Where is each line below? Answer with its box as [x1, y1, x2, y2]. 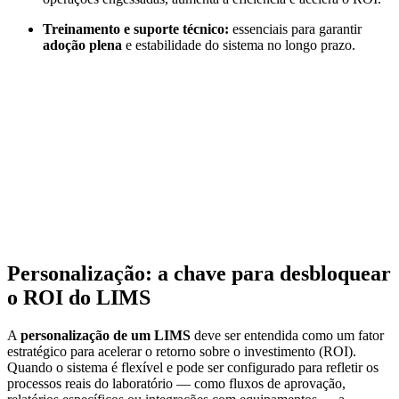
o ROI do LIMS [7, 285, 151, 309]
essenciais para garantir [229, 20, 362, 37]
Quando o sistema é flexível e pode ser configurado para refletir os [7, 359, 379, 375]
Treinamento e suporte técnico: [43, 20, 229, 37]
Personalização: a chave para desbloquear [7, 261, 391, 285]
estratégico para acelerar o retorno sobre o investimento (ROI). [7, 343, 356, 359]
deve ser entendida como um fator [191, 327, 384, 343]
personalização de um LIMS [20, 327, 191, 343]
